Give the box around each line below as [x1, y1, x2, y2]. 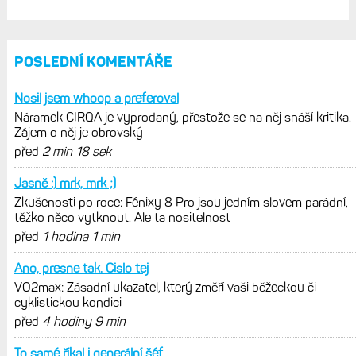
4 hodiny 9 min [41, 314, 126, 330]
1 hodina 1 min [41, 229, 120, 245]
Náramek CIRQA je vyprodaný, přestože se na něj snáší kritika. [14, 110, 351, 126]
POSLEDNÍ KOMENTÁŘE [14, 53, 172, 72]
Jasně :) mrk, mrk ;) [14, 176, 116, 192]
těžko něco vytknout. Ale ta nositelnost [14, 210, 230, 226]
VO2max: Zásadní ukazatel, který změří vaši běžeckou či [14, 280, 316, 296]
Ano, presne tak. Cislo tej [14, 261, 149, 277]
